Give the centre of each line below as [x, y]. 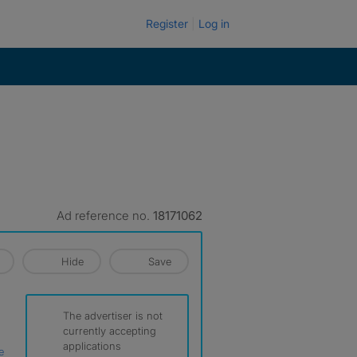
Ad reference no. [105, 216]
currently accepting [110, 331]
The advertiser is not [113, 316]
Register [167, 24]
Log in [214, 24]
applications [92, 346]
